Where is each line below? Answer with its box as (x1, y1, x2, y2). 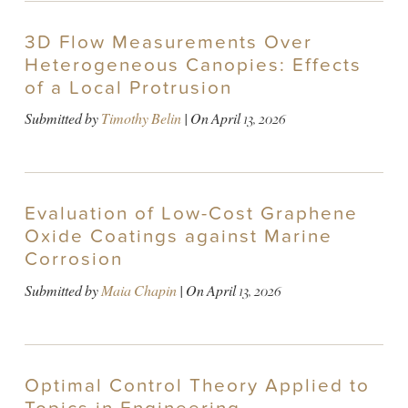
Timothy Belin (100, 109, 181, 129)
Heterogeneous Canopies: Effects (24, 53, 362, 76)
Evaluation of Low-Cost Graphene (24, 202, 358, 226)
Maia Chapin (100, 280, 177, 301)
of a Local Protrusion (24, 76, 232, 99)
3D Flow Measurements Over (24, 30, 312, 54)
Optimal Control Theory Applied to (24, 373, 370, 397)
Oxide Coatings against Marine (24, 225, 332, 249)
